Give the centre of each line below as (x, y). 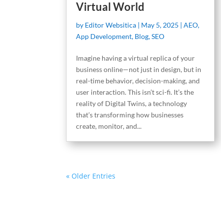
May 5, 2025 (160, 25)
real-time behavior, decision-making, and (138, 81)
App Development (104, 37)
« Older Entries (91, 176)
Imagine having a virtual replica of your (136, 58)
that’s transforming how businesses (130, 115)
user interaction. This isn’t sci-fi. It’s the (135, 92)
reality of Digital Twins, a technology (132, 104)
